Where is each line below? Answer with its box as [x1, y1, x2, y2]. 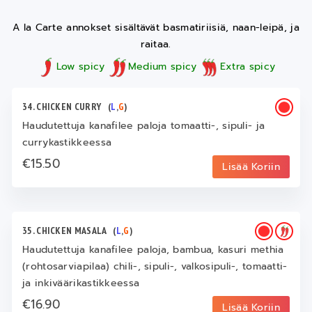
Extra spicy [219, 59, 276, 75]
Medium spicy [127, 59, 197, 75]
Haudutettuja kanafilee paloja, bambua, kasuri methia [22, 242, 284, 257]
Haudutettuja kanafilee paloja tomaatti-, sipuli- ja [22, 118, 265, 133]
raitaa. [141, 37, 171, 52]
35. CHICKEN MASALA [22, 224, 114, 237]
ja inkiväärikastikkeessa [22, 275, 140, 290]
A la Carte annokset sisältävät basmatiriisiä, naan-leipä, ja [13, 20, 299, 36]
